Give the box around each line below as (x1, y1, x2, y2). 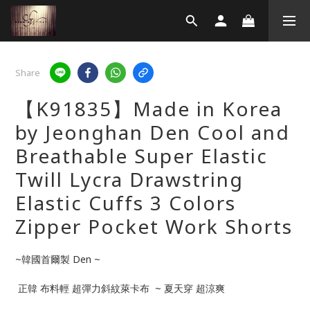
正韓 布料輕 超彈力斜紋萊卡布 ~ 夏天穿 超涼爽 (18, 282, 225, 295)
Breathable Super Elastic (15, 143, 268, 169)
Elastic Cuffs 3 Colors (15, 190, 236, 216)
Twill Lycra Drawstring (15, 166, 244, 192)
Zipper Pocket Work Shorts (15, 213, 293, 239)
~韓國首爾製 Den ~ (15, 253, 100, 266)
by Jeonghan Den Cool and (15, 119, 290, 145)
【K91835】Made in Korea (15, 95, 282, 122)
